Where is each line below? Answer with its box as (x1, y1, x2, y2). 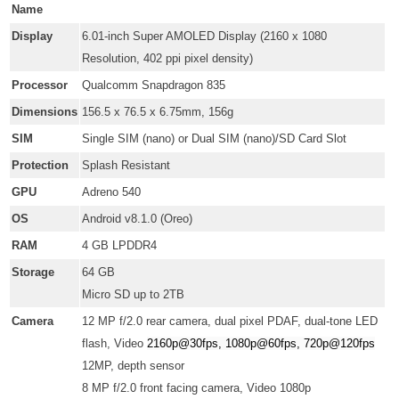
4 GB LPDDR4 (82, 239, 157, 253)
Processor (12, 78, 68, 93)
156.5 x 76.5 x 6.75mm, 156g (82, 105, 233, 119)
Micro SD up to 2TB (82, 288, 184, 302)
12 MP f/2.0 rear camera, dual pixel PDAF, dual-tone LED (82, 314, 378, 329)
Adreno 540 (82, 185, 141, 199)
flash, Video (82, 337, 147, 351)
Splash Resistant (82, 159, 170, 173)
